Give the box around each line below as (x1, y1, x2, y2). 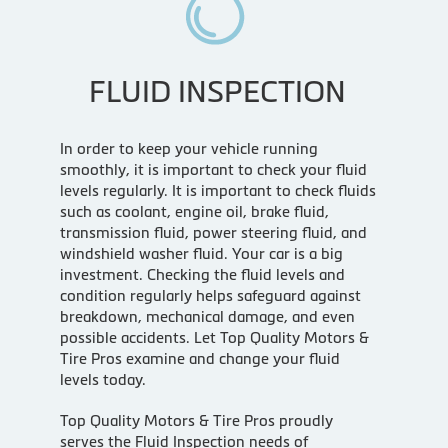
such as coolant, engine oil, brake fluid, (59, 202, 329, 220)
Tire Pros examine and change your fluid (59, 349, 340, 367)
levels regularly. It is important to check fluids (59, 181, 376, 199)
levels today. (59, 370, 146, 388)
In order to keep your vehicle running (59, 139, 318, 157)
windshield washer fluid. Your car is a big (59, 244, 343, 262)
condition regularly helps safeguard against (59, 286, 361, 304)
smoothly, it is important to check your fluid (59, 160, 367, 178)
